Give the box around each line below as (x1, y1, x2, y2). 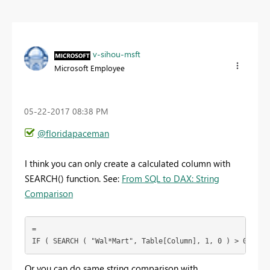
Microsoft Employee (54, 63, 125, 74)
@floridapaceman (37, 127, 109, 139)
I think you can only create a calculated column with (25, 157, 230, 169)
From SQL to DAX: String (122, 172, 219, 184)
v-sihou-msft (93, 48, 140, 60)
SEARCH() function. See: (25, 172, 122, 184)
